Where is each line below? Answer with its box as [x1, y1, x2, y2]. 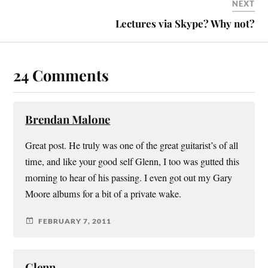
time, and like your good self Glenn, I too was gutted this [25, 155, 240, 169]
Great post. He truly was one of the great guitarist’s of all [25, 139, 239, 153]
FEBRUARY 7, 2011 [38, 216, 112, 226]
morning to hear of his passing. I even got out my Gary [25, 171, 233, 185]
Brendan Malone [25, 112, 111, 127]
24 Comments [13, 65, 109, 86]
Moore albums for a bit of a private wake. [25, 187, 182, 201]
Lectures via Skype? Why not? [115, 17, 255, 31]
